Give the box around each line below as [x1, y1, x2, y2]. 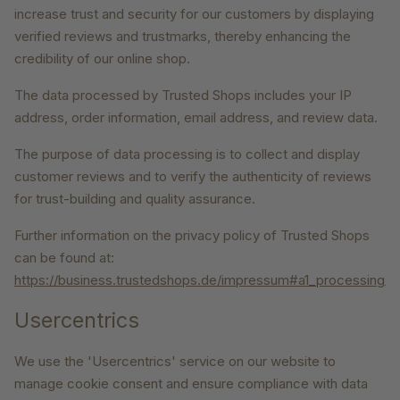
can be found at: [14, 249, 114, 267]
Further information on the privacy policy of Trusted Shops [14, 227, 370, 245]
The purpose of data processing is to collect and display [14, 146, 360, 163]
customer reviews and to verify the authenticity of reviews [14, 168, 371, 186]
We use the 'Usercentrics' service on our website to [14, 353, 336, 371]
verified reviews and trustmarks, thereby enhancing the [14, 28, 351, 46]
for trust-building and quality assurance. [14, 190, 255, 208]
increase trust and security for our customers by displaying [14, 5, 374, 23]
